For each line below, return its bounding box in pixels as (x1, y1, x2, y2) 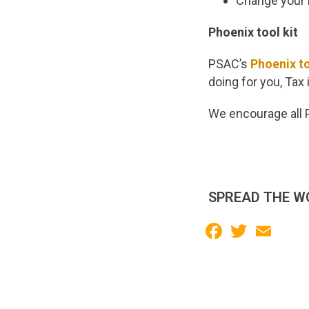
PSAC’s (208, 56, 250, 71)
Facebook (225, 221, 286, 238)
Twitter (250, 221, 293, 238)
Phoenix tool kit (208, 24, 298, 39)
